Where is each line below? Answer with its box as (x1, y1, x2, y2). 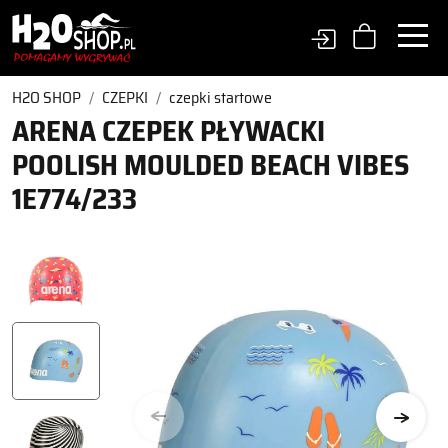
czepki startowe (169, 85, 272, 110)
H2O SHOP (12, 85, 81, 110)
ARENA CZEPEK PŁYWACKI (12, 108, 325, 154)
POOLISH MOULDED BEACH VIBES (12, 142, 409, 188)
